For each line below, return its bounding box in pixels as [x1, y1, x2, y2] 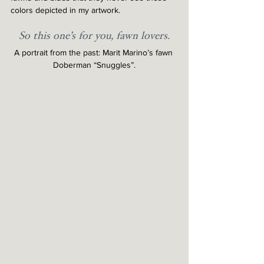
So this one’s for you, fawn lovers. [19, 31, 170, 42]
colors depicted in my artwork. [11, 5, 120, 15]
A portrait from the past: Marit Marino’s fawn [14, 48, 175, 57]
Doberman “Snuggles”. [53, 60, 136, 70]
